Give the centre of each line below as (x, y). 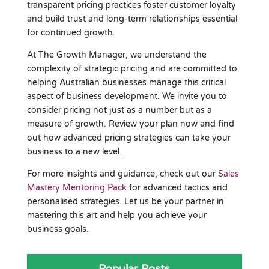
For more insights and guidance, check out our (122, 174)
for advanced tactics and (177, 187)
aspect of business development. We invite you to (127, 96)
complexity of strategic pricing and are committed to (132, 68)
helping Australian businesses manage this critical (126, 82)
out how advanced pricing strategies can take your (128, 138)
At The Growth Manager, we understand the (116, 55)
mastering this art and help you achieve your (116, 215)
